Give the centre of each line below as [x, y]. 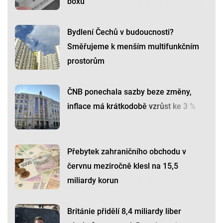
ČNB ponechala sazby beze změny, [129, 92]
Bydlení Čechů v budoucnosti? [120, 32]
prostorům [86, 61]
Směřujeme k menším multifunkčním [133, 46]
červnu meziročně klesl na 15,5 [123, 166]
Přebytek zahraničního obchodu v [127, 151]
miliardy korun [93, 180]
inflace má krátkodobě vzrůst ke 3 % [131, 106]
